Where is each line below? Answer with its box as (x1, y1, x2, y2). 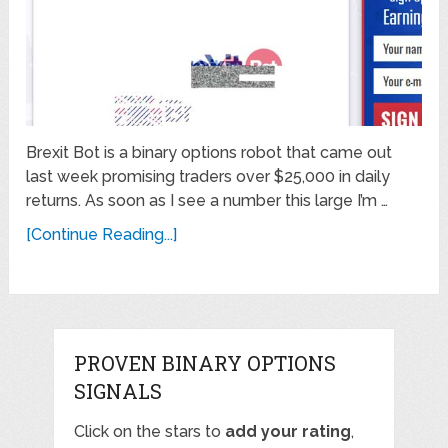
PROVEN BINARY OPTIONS (73, 349, 336, 376)
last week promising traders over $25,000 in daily (26, 166, 391, 186)
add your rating (224, 421, 351, 441)
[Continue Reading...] (26, 224, 178, 244)
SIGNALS (73, 377, 162, 404)
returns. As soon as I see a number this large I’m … (26, 190, 389, 210)
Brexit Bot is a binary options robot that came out (26, 142, 393, 162)
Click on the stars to (73, 421, 225, 441)
